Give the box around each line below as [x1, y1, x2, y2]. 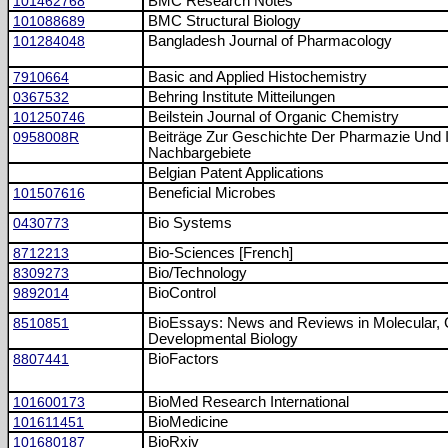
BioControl [148, 285, 216, 301]
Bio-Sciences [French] [148, 245, 293, 261]
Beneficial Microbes [148, 185, 276, 201]
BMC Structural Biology [148, 13, 301, 29]
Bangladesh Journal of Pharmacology [148, 33, 392, 49]
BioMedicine [148, 414, 228, 430]
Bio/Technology [148, 265, 247, 281]
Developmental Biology [148, 331, 298, 347]
